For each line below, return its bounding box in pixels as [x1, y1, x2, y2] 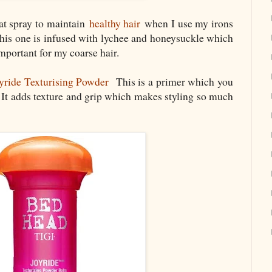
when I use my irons [140, 16, 233, 31]
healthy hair [89, 16, 141, 31]
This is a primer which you [109, 74, 233, 89]
